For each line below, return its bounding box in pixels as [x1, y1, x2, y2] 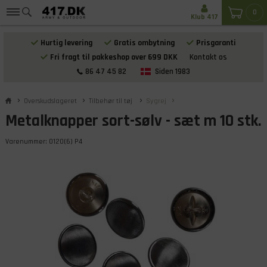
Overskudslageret [23, 97, 77, 105]
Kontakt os [189, 52, 227, 63]
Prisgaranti [196, 38, 236, 48]
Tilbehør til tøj [88, 97, 134, 105]
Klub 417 [190, 13, 218, 21]
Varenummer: [5, 137, 49, 146]
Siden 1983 [154, 66, 190, 77]
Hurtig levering [41, 38, 92, 48]
